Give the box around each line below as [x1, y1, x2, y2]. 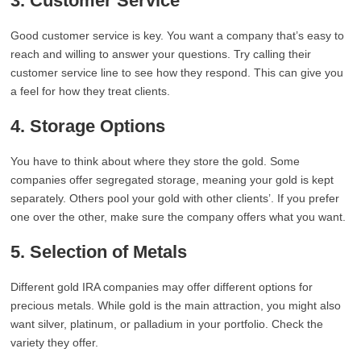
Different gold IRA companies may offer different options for [10, 280, 313, 293]
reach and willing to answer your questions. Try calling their [10, 48, 312, 60]
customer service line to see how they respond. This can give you [10, 66, 344, 79]
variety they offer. [10, 336, 99, 349]
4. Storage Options [10, 116, 166, 136]
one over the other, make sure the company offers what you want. [10, 210, 346, 223]
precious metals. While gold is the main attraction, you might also [10, 299, 342, 312]
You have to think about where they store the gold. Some [10, 155, 301, 168]
